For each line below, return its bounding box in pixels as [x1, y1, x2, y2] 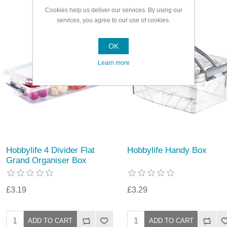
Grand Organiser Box [6, 155, 87, 165]
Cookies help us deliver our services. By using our [45, 7, 182, 14]
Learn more [97, 59, 130, 66]
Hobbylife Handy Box [127, 145, 207, 155]
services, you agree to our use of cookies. [57, 17, 170, 24]
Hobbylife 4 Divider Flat [6, 145, 95, 155]
